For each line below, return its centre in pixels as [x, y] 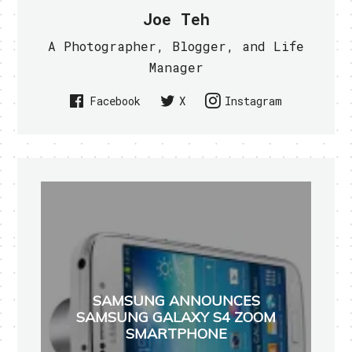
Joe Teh [176, 19]
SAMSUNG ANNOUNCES [176, 300]
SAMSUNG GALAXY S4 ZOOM [176, 317]
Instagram [253, 101]
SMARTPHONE [176, 333]
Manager [176, 68]
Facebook [115, 101]
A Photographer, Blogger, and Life [176, 46]
